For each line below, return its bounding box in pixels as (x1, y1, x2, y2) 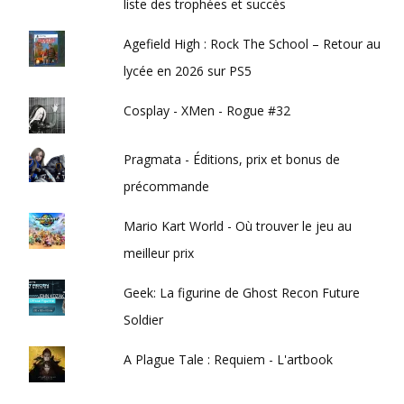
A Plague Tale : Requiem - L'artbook (124, 350, 334, 368)
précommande (124, 177, 210, 195)
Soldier (124, 310, 164, 328)
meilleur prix (124, 243, 195, 262)
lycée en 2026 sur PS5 (124, 61, 252, 79)
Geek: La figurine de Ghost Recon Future (124, 283, 361, 301)
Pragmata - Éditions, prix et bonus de (124, 150, 341, 168)
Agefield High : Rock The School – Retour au (124, 34, 381, 52)
